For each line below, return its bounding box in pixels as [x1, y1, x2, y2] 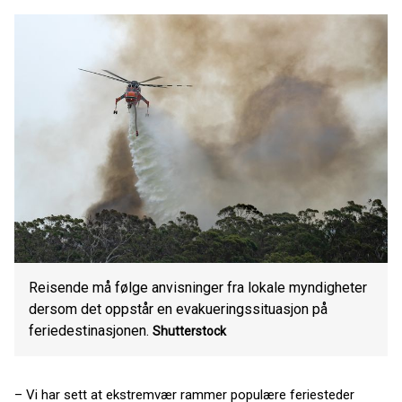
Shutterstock [153, 324, 226, 338]
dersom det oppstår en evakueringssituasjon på [29, 301, 328, 318]
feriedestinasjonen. [29, 322, 149, 339]
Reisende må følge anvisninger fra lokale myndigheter [29, 279, 367, 296]
